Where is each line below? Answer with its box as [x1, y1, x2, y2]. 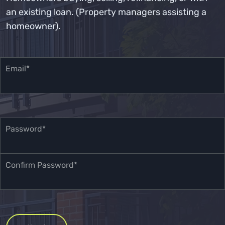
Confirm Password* [6, 160, 77, 170]
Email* [6, 64, 30, 73]
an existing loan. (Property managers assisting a [6, 7, 206, 18]
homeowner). [6, 21, 61, 32]
